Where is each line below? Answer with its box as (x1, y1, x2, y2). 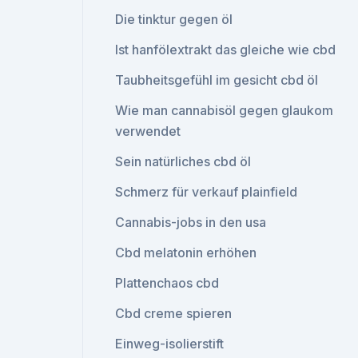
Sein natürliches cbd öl (115, 153, 252, 169)
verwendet (115, 123, 181, 139)
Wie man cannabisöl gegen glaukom (115, 102, 334, 118)
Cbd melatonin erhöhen (115, 245, 257, 261)
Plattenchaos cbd (115, 275, 220, 291)
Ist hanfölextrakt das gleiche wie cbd (115, 42, 336, 58)
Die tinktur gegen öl (115, 11, 233, 27)
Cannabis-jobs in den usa (115, 214, 267, 230)
